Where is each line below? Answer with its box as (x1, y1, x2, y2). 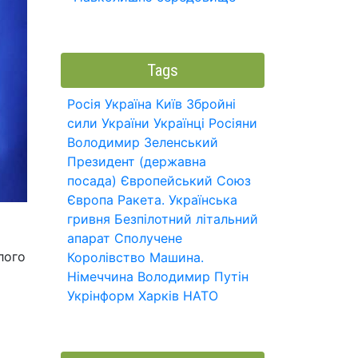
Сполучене (114, 230, 182, 246)
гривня (67, 211, 110, 227)
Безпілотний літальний (114, 211, 258, 227)
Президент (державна (67, 153, 206, 169)
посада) (67, 173, 117, 189)
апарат (67, 230, 110, 246)
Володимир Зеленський (67, 134, 218, 150)
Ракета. (117, 192, 165, 208)
